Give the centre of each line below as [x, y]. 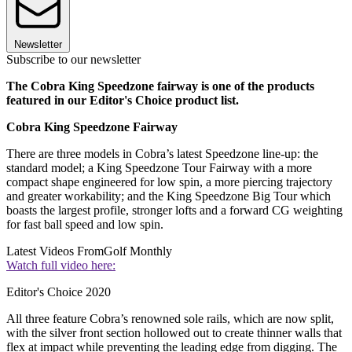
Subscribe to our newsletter [73, 60]
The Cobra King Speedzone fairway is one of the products [160, 86]
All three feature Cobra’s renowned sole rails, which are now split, [170, 319]
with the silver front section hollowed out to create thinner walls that [174, 333]
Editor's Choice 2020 [59, 292]
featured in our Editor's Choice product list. [123, 101]
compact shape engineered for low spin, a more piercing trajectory [169, 182]
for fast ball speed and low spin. [85, 225]
